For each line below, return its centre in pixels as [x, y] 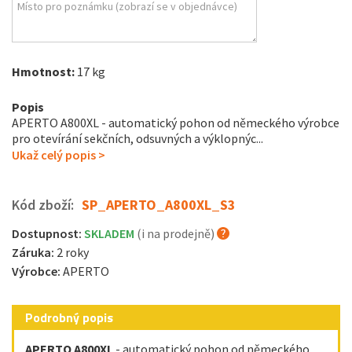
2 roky [73, 252]
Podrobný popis [69, 317]
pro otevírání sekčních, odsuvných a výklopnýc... [137, 138]
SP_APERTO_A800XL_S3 [159, 205]
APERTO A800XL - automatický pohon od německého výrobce [176, 123]
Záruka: [34, 252]
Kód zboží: [43, 205]
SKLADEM [110, 233]
